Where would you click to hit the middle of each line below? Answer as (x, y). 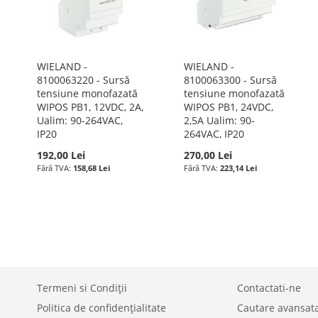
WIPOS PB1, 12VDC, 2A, (90, 107)
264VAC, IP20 (214, 134)
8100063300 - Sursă (230, 80)
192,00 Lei (61, 155)
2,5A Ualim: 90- (219, 120)
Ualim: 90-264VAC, (80, 120)
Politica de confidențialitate (102, 308)
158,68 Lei (92, 168)
